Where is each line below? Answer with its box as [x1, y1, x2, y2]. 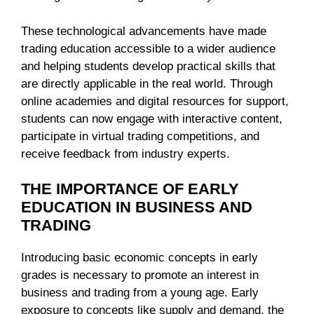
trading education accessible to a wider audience [21, 41, 275, 55]
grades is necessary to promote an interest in [21, 268, 259, 282]
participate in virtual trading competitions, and [21, 129, 259, 143]
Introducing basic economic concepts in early [21, 251, 258, 265]
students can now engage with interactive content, [21, 111, 282, 125]
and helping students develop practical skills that [21, 59, 275, 73]
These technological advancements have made [21, 24, 266, 38]
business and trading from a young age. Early [21, 286, 259, 300]
